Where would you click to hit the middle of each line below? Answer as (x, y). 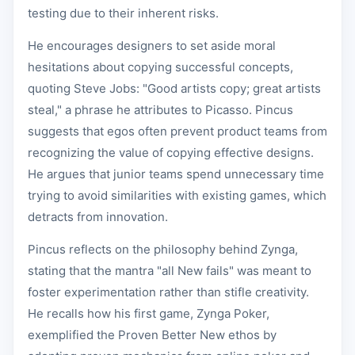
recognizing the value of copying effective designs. (171, 153)
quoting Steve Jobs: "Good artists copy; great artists (174, 88)
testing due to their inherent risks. (123, 13)
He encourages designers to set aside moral (152, 46)
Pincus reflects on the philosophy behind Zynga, (163, 249)
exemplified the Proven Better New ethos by (152, 335)
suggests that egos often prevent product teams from (177, 131)
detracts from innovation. (98, 217)
